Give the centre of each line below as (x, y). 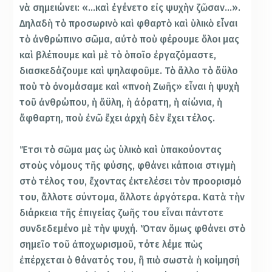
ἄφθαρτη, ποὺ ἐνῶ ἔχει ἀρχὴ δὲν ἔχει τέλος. (117, 118)
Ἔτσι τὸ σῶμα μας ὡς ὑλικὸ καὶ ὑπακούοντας (121, 149)
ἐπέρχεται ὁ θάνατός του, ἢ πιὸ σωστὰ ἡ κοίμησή (130, 260)
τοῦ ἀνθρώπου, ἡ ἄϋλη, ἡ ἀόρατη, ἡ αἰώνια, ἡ (121, 103)
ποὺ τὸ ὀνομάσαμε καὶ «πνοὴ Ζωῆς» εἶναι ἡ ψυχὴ (130, 87)
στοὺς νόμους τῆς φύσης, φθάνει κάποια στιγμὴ (128, 165)
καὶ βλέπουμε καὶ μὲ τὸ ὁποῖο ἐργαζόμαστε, (118, 55)
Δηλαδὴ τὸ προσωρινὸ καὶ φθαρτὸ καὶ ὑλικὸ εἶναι (129, 24)
